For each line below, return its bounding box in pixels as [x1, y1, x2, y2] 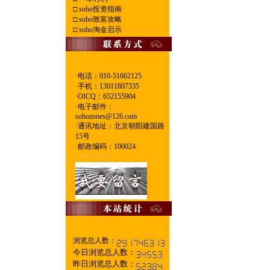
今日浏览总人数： [72, 247, 136, 257]
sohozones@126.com [75, 112, 137, 121]
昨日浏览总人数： [72, 259, 136, 268]
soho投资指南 [77, 5, 122, 13]
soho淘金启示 [77, 25, 122, 34]
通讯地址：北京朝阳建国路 [77, 122, 165, 130]
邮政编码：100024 [77, 142, 136, 151]
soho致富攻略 [77, 15, 122, 24]
